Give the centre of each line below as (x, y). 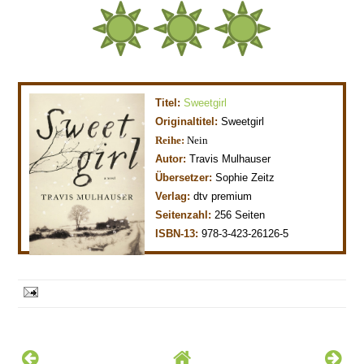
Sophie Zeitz (245, 178)
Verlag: (173, 196)
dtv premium (223, 196)
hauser (255, 159)
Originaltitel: (187, 121)
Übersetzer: (186, 178)
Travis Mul (214, 159)
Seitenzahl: (184, 215)
